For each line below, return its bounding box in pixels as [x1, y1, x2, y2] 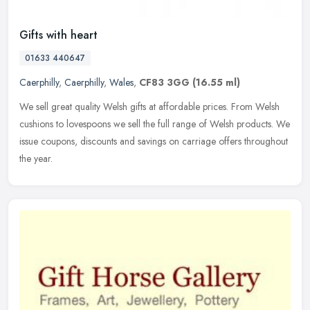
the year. [19, 152, 53, 166]
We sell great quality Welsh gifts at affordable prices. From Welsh [19, 100, 280, 114]
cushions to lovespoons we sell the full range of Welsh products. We [19, 117, 290, 131]
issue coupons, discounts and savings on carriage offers [19, 134, 241, 149]
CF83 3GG [139, 75, 190, 90]
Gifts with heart [19, 27, 98, 44]
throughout [244, 134, 288, 149]
